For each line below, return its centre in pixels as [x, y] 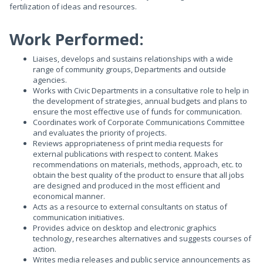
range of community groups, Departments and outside [129, 69]
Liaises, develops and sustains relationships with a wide [133, 59]
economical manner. [69, 196]
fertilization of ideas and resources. [73, 6]
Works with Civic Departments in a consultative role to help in [141, 90]
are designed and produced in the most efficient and [127, 186]
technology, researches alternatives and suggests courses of [142, 238]
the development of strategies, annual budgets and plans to [140, 101]
